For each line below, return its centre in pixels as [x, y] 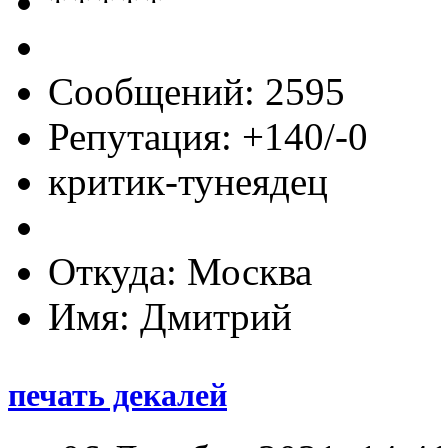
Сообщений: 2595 [196, 91]
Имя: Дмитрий [170, 316]
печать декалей [117, 395]
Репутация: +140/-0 [208, 136]
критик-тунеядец [188, 181]
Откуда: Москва [180, 271]
